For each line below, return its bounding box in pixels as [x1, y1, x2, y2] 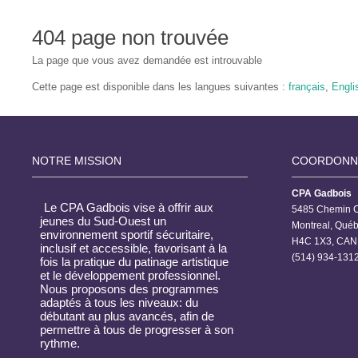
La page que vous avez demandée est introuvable [31, 54, 262, 66]
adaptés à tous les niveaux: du [40, 296, 199, 310]
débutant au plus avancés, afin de [40, 310, 215, 324]
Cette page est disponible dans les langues [31, 80, 234, 93]
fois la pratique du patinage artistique [40, 256, 229, 269]
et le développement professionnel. [40, 269, 221, 283]
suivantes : [233, 80, 288, 93]
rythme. [40, 337, 84, 351]
